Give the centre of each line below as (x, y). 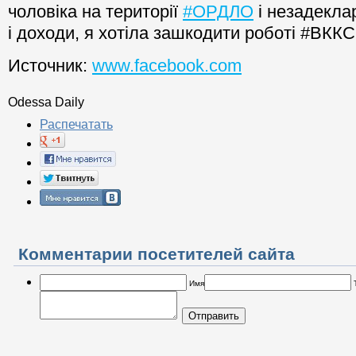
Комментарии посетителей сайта (157, 254)
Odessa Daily (46, 103)
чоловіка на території (95, 12)
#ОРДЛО (218, 12)
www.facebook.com (167, 66)
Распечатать (76, 125)
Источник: (50, 66)
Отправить (214, 316)
